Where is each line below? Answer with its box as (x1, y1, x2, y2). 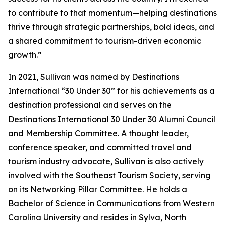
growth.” (8, 50, 42, 60)
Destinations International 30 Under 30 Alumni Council (8, 114, 215, 125)
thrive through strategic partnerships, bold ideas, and (8, 22, 214, 32)
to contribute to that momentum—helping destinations (8, 8, 217, 18)
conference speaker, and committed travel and (8, 142, 192, 153)
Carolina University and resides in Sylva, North (8, 212, 186, 223)
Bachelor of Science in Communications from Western (8, 198, 215, 209)
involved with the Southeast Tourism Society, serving (8, 170, 211, 181)
